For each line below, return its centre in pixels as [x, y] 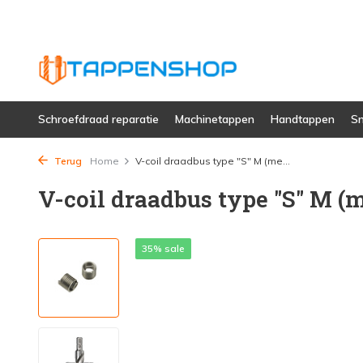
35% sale [163, 248]
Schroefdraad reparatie [98, 119]
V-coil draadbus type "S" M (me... [213, 161]
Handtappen [303, 119]
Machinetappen [215, 119]
